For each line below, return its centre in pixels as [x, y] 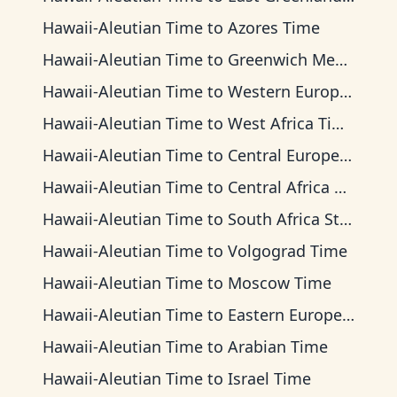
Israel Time [269, 378]
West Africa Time [280, 123]
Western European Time [284, 91]
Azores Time [274, 27]
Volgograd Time [288, 251]
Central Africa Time [281, 187]
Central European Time [284, 155]
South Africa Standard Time [284, 219]
